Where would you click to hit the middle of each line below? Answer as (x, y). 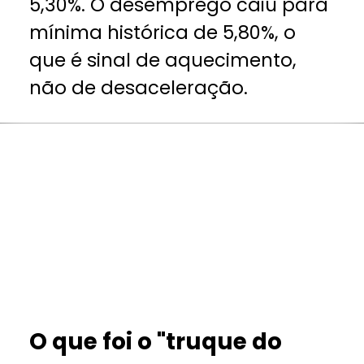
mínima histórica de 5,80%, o (163, 32)
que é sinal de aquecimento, (163, 60)
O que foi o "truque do (156, 342)
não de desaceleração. (139, 87)
